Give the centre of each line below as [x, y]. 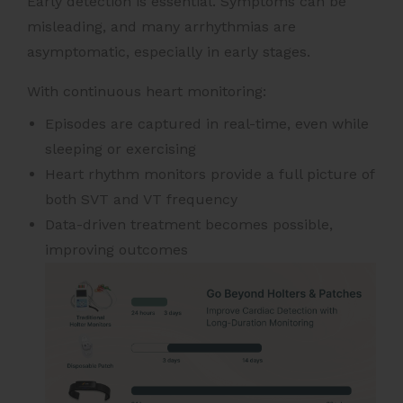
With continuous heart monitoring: [147, 91]
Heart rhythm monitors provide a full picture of [210, 174]
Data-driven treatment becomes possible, [189, 224]
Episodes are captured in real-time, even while [207, 123]
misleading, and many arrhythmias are [161, 26]
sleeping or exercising [121, 148]
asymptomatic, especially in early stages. [169, 51]
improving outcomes [116, 249]
